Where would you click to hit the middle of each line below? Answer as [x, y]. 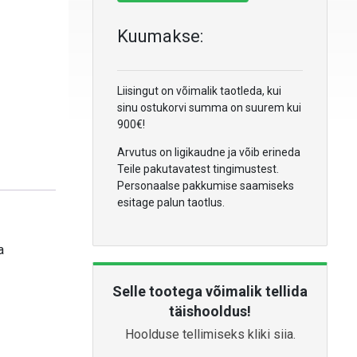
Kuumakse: [160, 36]
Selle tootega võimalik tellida [210, 292]
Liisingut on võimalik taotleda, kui [199, 91]
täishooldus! [210, 312]
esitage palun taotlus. [171, 202]
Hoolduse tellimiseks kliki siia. [210, 335]
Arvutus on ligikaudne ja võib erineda [209, 152]
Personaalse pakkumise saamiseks [206, 185]
